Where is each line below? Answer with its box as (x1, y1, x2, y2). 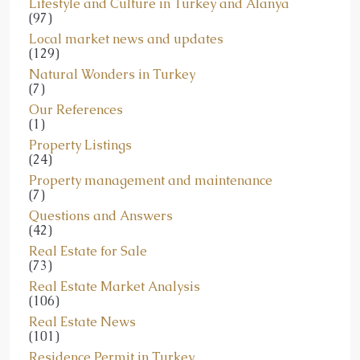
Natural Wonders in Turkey (29, 65, 195, 83)
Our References (29, 100, 123, 118)
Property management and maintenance (29, 171, 272, 189)
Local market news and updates (29, 30, 223, 47)
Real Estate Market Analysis (29, 277, 200, 295)
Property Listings (29, 136, 132, 153)
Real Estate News (29, 313, 136, 330)
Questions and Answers (29, 207, 173, 224)
